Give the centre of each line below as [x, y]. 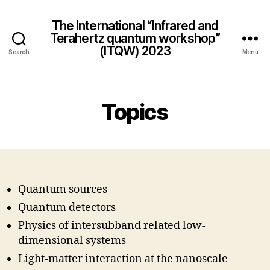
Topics [135, 112]
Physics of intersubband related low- [112, 226]
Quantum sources [63, 190]
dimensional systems [72, 241]
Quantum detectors [67, 208]
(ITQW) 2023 [135, 51]
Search [19, 52]
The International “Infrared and [135, 25]
